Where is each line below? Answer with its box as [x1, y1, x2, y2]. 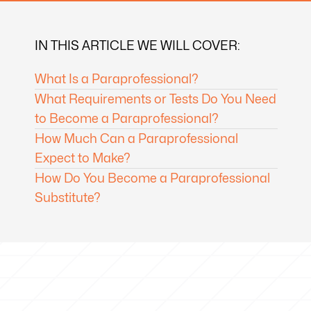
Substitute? [35, 190, 101, 205]
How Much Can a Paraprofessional [35, 131, 238, 146]
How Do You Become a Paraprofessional [35, 171, 270, 185]
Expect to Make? [35, 151, 131, 165]
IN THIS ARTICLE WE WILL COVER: [35, 38, 240, 53]
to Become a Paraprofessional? [35, 111, 219, 126]
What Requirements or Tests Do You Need [35, 92, 276, 106]
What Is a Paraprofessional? [35, 72, 199, 86]
